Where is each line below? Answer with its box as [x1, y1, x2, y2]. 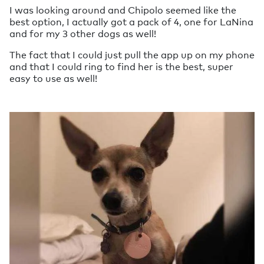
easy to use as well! [9, 71, 97, 84]
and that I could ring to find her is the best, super [9, 60, 233, 72]
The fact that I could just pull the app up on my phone [9, 48, 255, 61]
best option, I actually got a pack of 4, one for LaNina [9, 15, 253, 28]
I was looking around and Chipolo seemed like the [9, 3, 236, 16]
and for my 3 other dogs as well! [9, 27, 156, 39]
